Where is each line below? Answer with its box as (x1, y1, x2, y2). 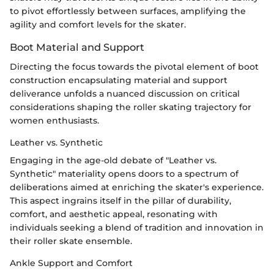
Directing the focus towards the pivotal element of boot (10, 61, 259, 72)
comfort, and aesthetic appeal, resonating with (10, 209, 218, 220)
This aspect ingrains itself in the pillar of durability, (10, 195, 231, 206)
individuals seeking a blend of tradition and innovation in (10, 222, 264, 233)
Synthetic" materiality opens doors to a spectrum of (10, 168, 239, 179)
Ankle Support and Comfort (10, 257, 133, 268)
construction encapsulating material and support (10, 75, 228, 86)
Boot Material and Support (10, 40, 144, 53)
